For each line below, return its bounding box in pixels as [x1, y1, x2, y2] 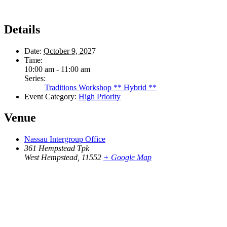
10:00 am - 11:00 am [24, 64, 90, 73]
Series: [24, 73, 46, 83]
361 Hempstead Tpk [24, 144, 89, 153]
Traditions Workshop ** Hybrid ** [45, 83, 157, 92]
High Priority [79, 92, 121, 101]
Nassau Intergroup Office [24, 135, 105, 144]
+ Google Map [103, 153, 152, 162]
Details [4, 22, 40, 36]
